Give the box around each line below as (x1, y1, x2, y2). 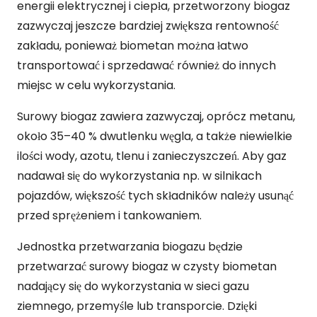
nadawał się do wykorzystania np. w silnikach (17, 168, 262, 185)
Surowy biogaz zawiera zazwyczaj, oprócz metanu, (17, 108, 295, 125)
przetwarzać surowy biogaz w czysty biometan (17, 258, 277, 275)
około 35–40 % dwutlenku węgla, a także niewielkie (17, 128, 292, 145)
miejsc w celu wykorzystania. (17, 77, 175, 94)
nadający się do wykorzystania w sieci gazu (17, 278, 249, 295)
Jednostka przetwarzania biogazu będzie (17, 238, 243, 255)
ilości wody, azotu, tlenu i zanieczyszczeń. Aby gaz (17, 148, 287, 165)
